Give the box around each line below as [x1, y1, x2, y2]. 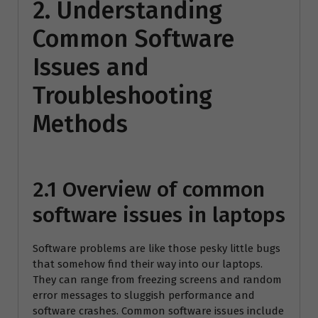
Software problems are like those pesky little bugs [33, 241, 280, 255]
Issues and [33, 52, 149, 82]
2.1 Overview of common [33, 176, 265, 202]
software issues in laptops [33, 202, 285, 228]
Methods [33, 109, 128, 138]
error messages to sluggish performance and [33, 288, 255, 302]
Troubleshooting [33, 80, 212, 110]
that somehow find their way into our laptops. [33, 257, 263, 270]
